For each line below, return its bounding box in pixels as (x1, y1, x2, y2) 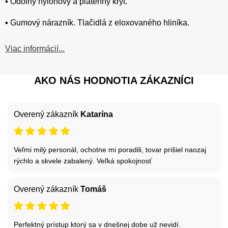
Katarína (80, 109, 113, 119)
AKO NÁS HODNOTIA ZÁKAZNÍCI (34, 74, 194, 86)
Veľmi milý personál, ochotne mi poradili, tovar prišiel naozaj (14, 145, 206, 154)
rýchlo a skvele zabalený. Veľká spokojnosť (14, 156, 152, 165)
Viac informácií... (5, 44, 65, 53)
